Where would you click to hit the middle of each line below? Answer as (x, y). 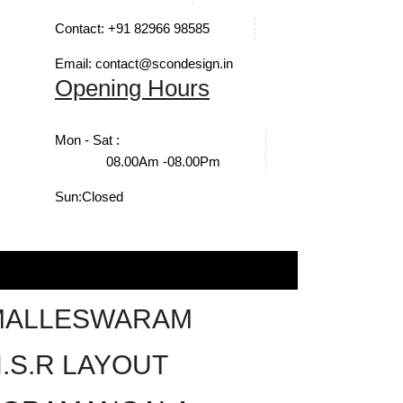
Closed (103, 197)
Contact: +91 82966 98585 (132, 28)
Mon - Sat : (87, 140)
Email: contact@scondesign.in (144, 63)
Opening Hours (132, 88)
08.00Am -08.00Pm (163, 161)
